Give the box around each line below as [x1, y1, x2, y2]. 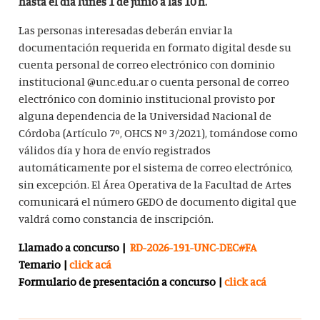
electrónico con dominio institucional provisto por [19, 91, 276, 106]
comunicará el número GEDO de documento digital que [19, 194, 297, 209]
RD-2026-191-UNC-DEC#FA [130, 240, 258, 255]
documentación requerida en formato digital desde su [19, 40, 292, 55]
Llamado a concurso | [19, 240, 129, 255]
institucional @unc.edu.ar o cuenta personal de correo [19, 74, 290, 89]
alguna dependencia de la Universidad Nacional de [19, 109, 272, 124]
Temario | [19, 257, 70, 272]
